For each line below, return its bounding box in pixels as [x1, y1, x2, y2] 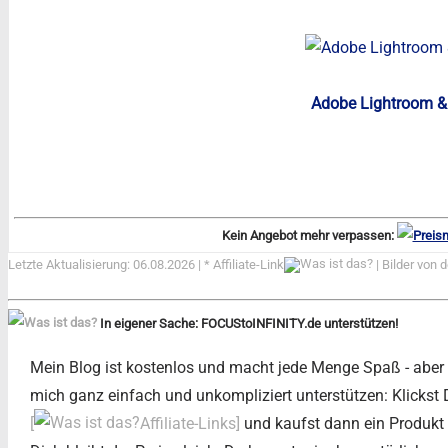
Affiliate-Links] [140, 413, 240, 433]
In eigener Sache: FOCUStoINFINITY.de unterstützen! [97, 315, 398, 331]
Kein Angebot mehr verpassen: [221, 227, 397, 243]
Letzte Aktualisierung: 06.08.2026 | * [8, 256, 213, 272]
